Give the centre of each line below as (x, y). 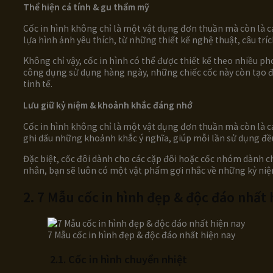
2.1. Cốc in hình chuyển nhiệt (119, 259)
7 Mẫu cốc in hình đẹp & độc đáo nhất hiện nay (141, 235)
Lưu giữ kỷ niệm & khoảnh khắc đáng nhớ (109, 105)
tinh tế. (38, 84)
